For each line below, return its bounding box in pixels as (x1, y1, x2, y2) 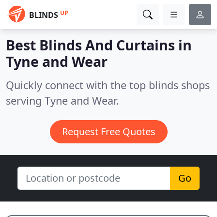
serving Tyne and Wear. (6, 93, 119, 108)
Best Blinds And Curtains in (6, 35, 192, 54)
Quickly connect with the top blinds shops (6, 78, 210, 92)
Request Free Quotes (62, 125, 155, 138)
